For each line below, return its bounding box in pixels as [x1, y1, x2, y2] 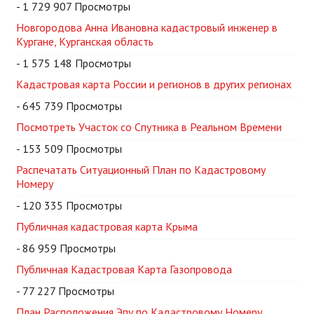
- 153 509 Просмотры [16, 142, 122, 156]
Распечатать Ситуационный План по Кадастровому [16, 163, 266, 177]
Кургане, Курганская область [16, 34, 153, 49]
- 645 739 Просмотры [16, 99, 122, 114]
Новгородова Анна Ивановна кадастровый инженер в [16, 20, 278, 35]
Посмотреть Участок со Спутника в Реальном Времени [16, 120, 282, 135]
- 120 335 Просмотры [16, 198, 122, 213]
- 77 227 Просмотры [16, 284, 114, 299]
